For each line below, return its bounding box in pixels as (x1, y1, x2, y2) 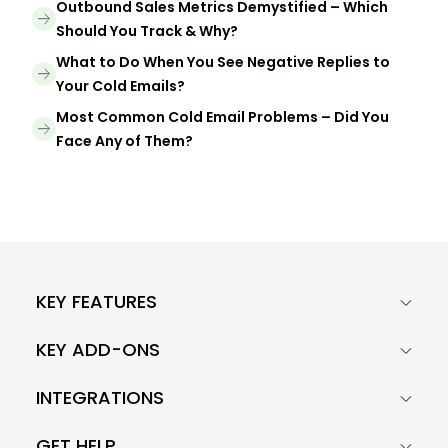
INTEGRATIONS (36, 385, 164, 411)
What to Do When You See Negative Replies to (56, 51, 390, 72)
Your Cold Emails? (56, 75, 185, 96)
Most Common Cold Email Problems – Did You (56, 106, 389, 127)
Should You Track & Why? (56, 20, 238, 41)
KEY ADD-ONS (36, 337, 160, 363)
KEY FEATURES (36, 289, 157, 315)
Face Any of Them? (56, 130, 193, 151)
